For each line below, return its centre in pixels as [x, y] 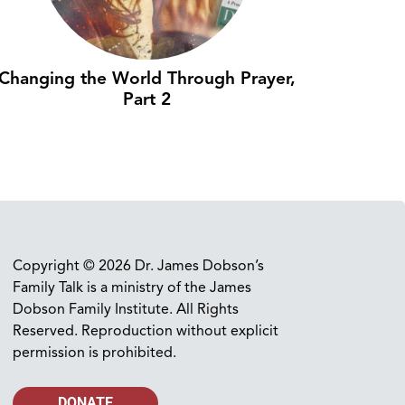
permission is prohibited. [94, 353]
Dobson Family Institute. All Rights [126, 309]
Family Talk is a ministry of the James [132, 287]
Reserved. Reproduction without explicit [146, 331]
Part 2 [147, 99]
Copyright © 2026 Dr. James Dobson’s [138, 266]
